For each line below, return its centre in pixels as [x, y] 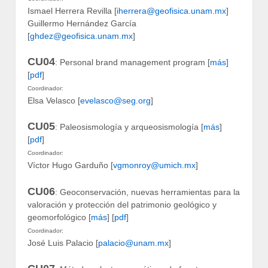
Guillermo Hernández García [82, 23]
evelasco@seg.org [115, 100]
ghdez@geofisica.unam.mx [81, 36]
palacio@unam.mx [133, 243]
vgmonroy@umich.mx [154, 165]
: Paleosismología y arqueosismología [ [129, 127]
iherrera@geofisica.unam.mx [171, 10]
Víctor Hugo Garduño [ [70, 165]
